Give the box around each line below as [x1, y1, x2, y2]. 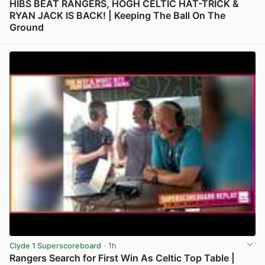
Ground [9, 21, 44, 33]
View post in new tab [179, 35, 254, 45]
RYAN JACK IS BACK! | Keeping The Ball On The [9, 9, 225, 21]
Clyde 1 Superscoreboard [9, 241, 101, 251]
